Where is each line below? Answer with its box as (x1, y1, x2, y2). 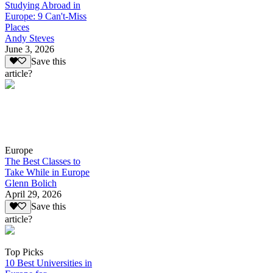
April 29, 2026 (5, 189, 62, 200)
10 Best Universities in (5, 257, 92, 268)
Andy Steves (5, 32, 54, 43)
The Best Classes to (5, 156, 80, 167)
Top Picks (5, 246, 43, 257)
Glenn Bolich (5, 178, 57, 189)
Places (5, 21, 29, 32)
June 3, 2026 (5, 43, 54, 54)
